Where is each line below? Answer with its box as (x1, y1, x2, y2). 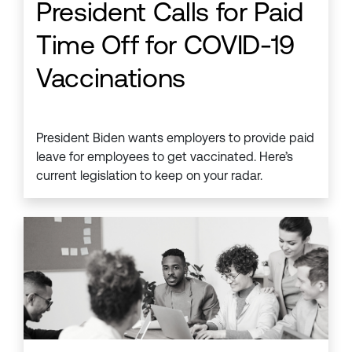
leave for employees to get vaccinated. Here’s (36, 148, 293, 164)
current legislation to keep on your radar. (36, 167, 262, 183)
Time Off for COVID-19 (36, 28, 295, 60)
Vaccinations (36, 61, 185, 93)
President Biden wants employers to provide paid (36, 130, 314, 145)
